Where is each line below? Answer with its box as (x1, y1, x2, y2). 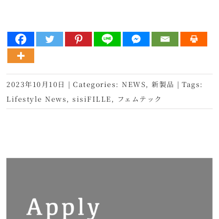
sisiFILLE (72, 93, 111, 104)
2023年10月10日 (6, 79, 66, 89)
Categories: (73, 79, 122, 89)
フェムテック (117, 93, 162, 104)
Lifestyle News (6, 93, 67, 104)
